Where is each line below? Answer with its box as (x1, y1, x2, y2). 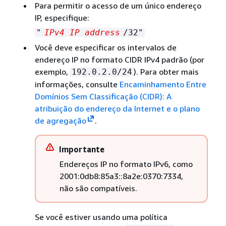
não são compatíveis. (59, 183, 137, 193)
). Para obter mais (133, 66, 199, 77)
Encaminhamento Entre (119, 79, 206, 89)
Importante (59, 144, 104, 154)
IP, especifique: (34, 12, 89, 23)
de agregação (34, 115, 86, 126)
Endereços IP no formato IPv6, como (59, 158, 193, 169)
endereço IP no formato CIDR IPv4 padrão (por (34, 54, 204, 65)
